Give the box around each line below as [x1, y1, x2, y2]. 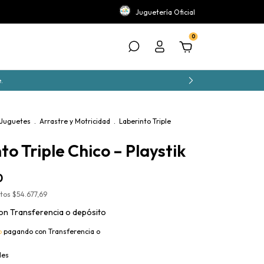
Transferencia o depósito [10, 207, 106, 217]
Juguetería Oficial [136, 7, 195, 16]
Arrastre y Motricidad [39, 117, 110, 126]
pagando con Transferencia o [2, 227, 100, 236]
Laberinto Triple [119, 117, 171, 126]
